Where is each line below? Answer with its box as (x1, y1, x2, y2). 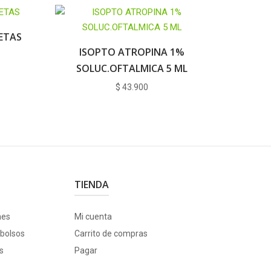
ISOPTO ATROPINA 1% (79, 45, 185, 59)
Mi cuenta (74, 211, 112, 221)
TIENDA (74, 177, 109, 191)
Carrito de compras (74, 228, 148, 238)
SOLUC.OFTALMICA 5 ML (76, 61, 188, 75)
